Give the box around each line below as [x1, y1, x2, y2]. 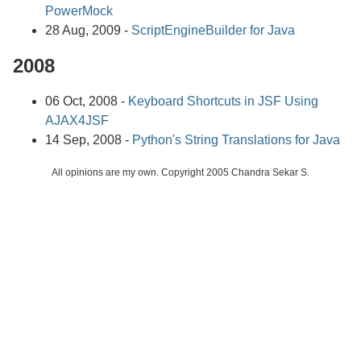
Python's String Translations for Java [132, 133, 340, 147]
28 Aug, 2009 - [45, 23, 131, 38]
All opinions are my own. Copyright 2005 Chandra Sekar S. [52, 167, 309, 179]
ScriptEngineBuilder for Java [131, 23, 295, 38]
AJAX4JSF [45, 114, 109, 128]
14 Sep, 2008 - [45, 133, 132, 147]
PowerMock [45, 4, 113, 19]
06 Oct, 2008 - [45, 94, 128, 109]
